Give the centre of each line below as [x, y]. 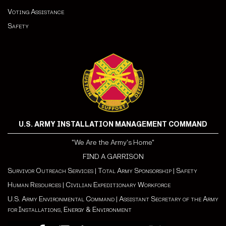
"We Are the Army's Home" [113, 143]
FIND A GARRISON [113, 157]
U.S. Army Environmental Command [61, 199]
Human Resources [34, 185]
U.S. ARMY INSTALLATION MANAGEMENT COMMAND [113, 125]
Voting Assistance [36, 12]
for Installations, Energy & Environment [70, 210]
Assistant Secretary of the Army [169, 199]
